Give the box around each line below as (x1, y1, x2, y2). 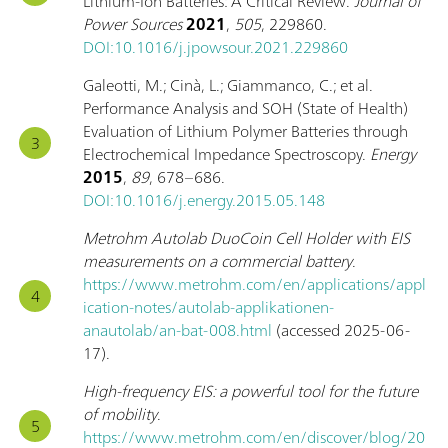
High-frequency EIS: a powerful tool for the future (83, 377, 418, 406)
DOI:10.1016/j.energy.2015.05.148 (83, 186, 325, 215)
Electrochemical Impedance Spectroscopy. (83, 140, 370, 169)
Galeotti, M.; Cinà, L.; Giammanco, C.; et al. (83, 71, 373, 100)
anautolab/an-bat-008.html (83, 316, 272, 345)
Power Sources (83, 10, 182, 39)
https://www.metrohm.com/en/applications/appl (83, 270, 426, 299)
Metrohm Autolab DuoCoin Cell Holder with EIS (83, 224, 410, 253)
